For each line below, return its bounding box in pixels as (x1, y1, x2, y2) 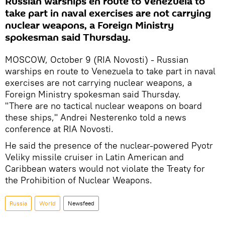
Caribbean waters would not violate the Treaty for (5, 163, 205, 174)
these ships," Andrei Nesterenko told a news (5, 111, 186, 123)
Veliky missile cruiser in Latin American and (5, 151, 184, 163)
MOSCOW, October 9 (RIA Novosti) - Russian (5, 54, 188, 65)
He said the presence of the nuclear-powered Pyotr (5, 140, 213, 151)
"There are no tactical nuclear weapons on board (5, 100, 202, 111)
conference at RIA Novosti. (5, 123, 114, 135)
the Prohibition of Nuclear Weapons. (5, 174, 152, 186)
